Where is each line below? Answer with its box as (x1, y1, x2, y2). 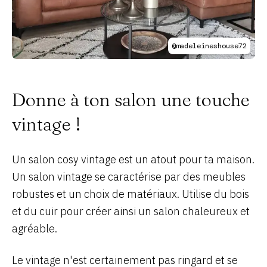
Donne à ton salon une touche (12, 89, 250, 111)
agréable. (12, 222, 57, 235)
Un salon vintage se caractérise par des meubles (12, 170, 246, 184)
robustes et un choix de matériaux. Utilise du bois (12, 187, 249, 201)
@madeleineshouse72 (172, 41, 247, 51)
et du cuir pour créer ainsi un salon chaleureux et (12, 204, 250, 218)
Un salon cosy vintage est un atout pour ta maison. (12, 153, 254, 166)
